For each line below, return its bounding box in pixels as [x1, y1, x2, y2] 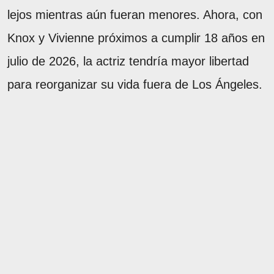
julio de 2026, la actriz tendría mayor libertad [7, 54, 249, 68]
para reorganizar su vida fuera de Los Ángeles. [7, 77, 262, 91]
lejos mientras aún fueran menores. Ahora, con [7, 7, 262, 21]
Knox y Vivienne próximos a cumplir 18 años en [7, 31, 265, 45]
